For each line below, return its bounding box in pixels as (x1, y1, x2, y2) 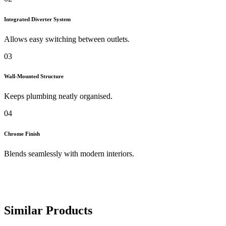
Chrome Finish (4, 131, 40, 137)
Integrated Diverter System (4, 16, 71, 22)
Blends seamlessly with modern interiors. (4, 149, 134, 158)
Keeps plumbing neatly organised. (4, 92, 112, 101)
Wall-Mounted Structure (4, 73, 64, 80)
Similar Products (4, 204, 92, 217)
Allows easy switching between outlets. (4, 34, 130, 43)
